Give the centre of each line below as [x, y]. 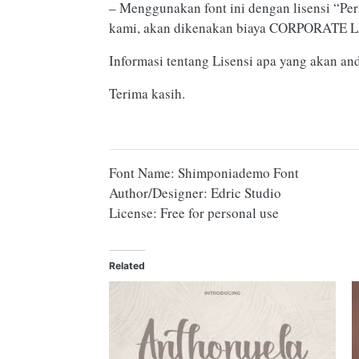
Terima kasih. [147, 93]
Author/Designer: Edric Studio [195, 192]
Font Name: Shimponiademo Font [204, 172]
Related [127, 265]
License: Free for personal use [194, 212]
